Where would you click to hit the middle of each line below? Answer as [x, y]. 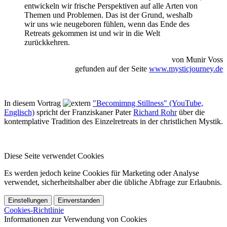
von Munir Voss [197, 60]
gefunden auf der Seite [112, 69]
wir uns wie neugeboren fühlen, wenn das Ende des [107, 24]
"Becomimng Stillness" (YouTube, [148, 103]
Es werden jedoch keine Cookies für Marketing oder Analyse [102, 173]
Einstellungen [28, 201]
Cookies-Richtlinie [34, 210]
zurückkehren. [47, 43]
